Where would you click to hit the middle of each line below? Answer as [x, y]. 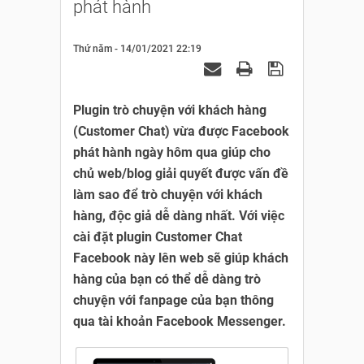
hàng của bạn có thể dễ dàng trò [167, 279]
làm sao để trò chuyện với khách [168, 195]
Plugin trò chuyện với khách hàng [170, 110]
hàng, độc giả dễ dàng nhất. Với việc [179, 216]
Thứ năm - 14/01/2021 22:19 [137, 49]
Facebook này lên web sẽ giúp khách [181, 258]
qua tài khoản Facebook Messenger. [180, 321]
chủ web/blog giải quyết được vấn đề [181, 173]
